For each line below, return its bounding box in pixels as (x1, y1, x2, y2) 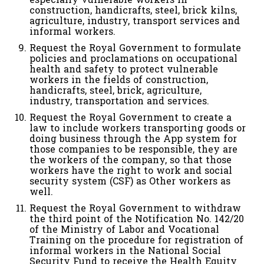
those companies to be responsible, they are (29, 141, 237, 159)
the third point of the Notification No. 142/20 (29, 210, 244, 228)
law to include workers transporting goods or (29, 120, 246, 137)
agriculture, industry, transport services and (29, 12, 240, 30)
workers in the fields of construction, (29, 71, 208, 89)
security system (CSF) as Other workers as (29, 173, 230, 190)
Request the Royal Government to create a (29, 109, 232, 127)
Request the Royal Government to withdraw (29, 200, 241, 217)
